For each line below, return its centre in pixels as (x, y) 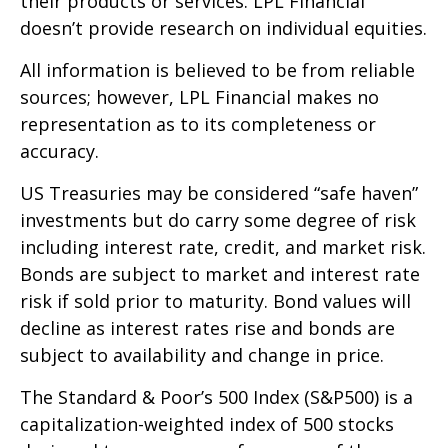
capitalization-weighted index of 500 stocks (207, 423)
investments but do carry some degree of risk (218, 219)
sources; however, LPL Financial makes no (199, 96)
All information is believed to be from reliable (217, 69)
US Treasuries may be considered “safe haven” (219, 192)
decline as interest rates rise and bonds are (207, 327)
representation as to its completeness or (198, 123)
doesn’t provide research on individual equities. (223, 27)
